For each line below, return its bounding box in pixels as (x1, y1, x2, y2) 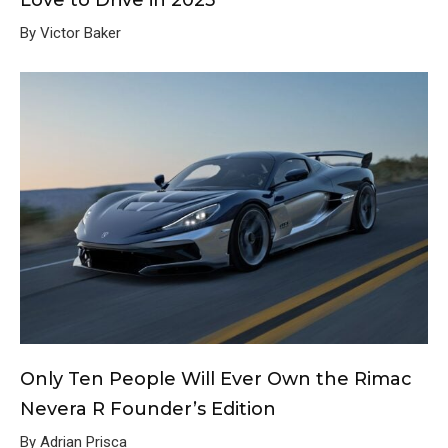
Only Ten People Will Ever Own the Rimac (20, 367, 412, 390)
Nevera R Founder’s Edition (20, 397, 276, 420)
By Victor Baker (20, 23, 121, 42)
